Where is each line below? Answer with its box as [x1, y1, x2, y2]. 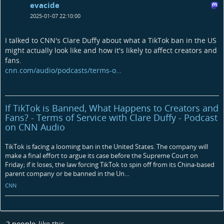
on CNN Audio [5, 120, 65, 133]
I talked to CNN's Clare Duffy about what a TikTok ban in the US [5, 35, 216, 45]
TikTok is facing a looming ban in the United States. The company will [5, 141, 208, 151]
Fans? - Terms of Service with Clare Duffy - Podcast [5, 111, 217, 123]
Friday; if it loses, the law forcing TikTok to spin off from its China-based [5, 159, 214, 169]
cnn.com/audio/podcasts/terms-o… [5, 65, 121, 75]
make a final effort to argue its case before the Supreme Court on [5, 150, 198, 160]
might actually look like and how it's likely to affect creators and [5, 45, 217, 55]
